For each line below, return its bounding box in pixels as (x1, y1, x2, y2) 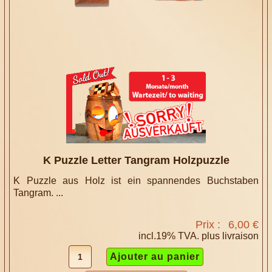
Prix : (195, 218, 223, 231)
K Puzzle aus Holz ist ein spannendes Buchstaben (13, 175, 259, 186)
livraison (222, 230, 259, 241)
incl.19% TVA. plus (138, 230, 222, 241)
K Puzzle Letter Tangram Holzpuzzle (42, 154, 229, 166)
